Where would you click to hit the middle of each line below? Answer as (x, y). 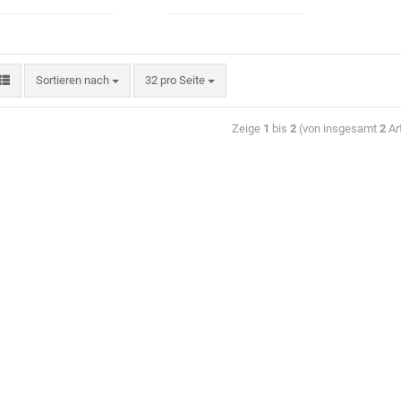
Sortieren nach (73, 80)
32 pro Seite (175, 80)
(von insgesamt (337, 128)
